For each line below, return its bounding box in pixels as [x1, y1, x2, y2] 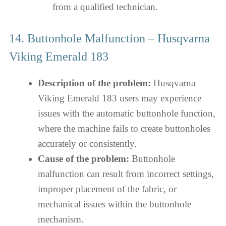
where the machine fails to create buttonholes [38, 123, 210, 134]
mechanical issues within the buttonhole [38, 198, 191, 209]
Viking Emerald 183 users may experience [38, 92, 201, 103]
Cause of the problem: [38, 153, 129, 164]
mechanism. [38, 213, 84, 224]
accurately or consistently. [38, 138, 137, 149]
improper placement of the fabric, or [38, 183, 177, 194]
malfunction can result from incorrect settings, [38, 168, 214, 179]
